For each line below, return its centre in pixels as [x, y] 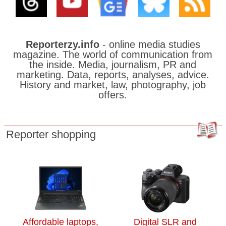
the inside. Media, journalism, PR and [113, 65]
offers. [113, 95]
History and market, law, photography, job [113, 85]
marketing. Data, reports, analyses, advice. [113, 75]
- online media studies [150, 45]
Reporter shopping [51, 135]
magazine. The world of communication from [113, 55]
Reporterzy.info [62, 45]
